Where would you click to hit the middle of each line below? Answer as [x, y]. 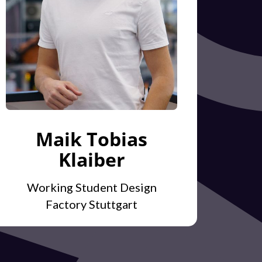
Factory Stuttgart [92, 204]
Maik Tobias [92, 139]
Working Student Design [92, 187]
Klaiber [92, 160]
